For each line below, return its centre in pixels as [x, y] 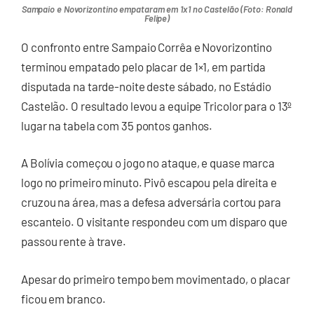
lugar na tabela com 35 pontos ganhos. [117, 125]
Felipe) [157, 18]
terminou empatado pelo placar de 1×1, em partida [144, 66]
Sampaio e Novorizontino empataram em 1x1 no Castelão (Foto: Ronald [157, 9]
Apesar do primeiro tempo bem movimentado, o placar [157, 279]
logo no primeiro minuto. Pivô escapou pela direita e [149, 183]
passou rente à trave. [74, 241]
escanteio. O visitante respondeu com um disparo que [154, 222]
